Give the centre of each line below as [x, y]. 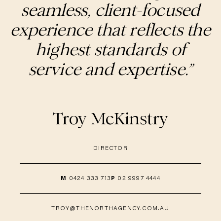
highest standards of [110, 49]
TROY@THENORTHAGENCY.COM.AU [110, 208]
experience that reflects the [110, 30]
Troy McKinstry [110, 118]
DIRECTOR [110, 148]
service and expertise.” [110, 69]
